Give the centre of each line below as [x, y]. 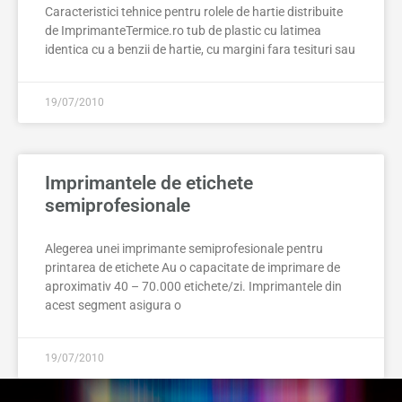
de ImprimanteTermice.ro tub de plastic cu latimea [183, 31]
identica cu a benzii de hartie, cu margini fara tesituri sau [200, 49]
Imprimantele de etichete [149, 183]
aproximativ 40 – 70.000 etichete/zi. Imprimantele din [193, 286]
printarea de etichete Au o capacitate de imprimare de [192, 267]
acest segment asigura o [113, 305]
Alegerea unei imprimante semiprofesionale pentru [184, 249]
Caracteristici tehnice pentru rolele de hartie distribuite [194, 12]
